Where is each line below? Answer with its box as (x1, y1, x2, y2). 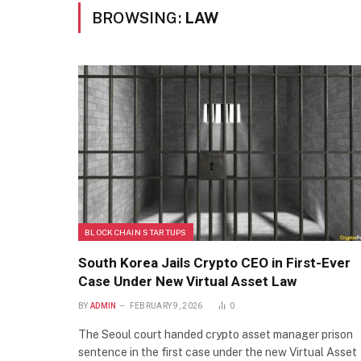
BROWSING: (92, 9, 185, 27)
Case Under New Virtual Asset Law (78, 273, 297, 290)
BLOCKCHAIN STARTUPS (85, 227, 187, 238)
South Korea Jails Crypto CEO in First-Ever (78, 255, 351, 272)
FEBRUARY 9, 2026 (129, 301, 203, 311)
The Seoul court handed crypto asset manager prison (78, 328, 353, 342)
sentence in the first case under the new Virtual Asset (78, 346, 357, 359)
